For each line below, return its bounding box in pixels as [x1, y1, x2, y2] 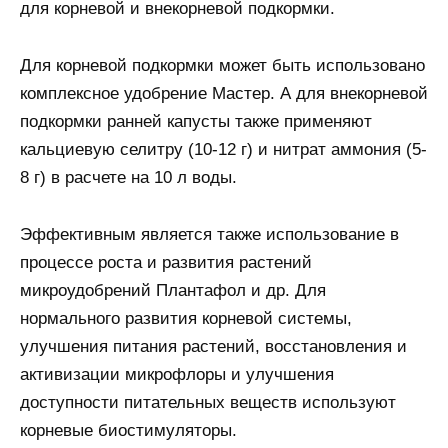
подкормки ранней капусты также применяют [20, 112, 372, 132]
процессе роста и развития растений [20, 253, 312, 273]
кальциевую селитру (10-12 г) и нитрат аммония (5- [20, 140, 427, 160]
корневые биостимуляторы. [20, 421, 237, 441]
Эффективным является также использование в [20, 225, 399, 245]
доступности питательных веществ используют [20, 393, 396, 413]
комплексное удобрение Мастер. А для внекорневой [20, 84, 428, 104]
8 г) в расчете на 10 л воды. [20, 168, 237, 188]
